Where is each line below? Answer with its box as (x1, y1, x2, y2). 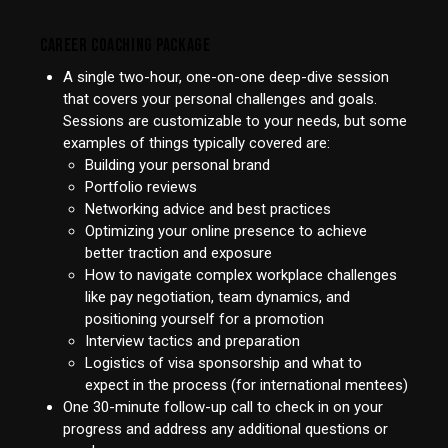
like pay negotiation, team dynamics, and (85, 288, 350, 307)
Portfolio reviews (85, 178, 197, 197)
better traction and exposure (85, 244, 272, 263)
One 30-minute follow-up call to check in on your (62, 398, 383, 417)
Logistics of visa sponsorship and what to (85, 354, 362, 373)
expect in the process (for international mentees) (85, 376, 408, 395)
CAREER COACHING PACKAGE (40, 35, 211, 57)
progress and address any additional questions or (62, 420, 388, 439)
